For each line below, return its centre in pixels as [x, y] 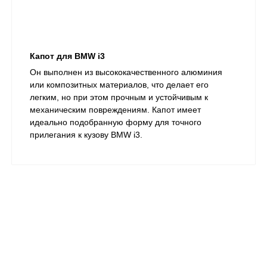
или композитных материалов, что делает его [119, 84]
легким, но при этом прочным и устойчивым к [119, 97]
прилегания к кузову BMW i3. [86, 134]
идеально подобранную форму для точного [116, 122]
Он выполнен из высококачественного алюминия [126, 72]
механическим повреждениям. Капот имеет [115, 109]
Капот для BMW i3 [67, 56]
